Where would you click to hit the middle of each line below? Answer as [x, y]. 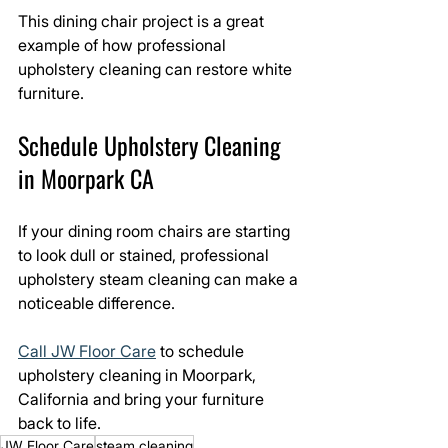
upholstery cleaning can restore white [157, 69]
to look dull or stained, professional [145, 255]
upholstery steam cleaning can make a [160, 279]
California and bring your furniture [143, 399]
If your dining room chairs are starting [156, 231]
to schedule [202, 351]
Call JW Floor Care [87, 351]
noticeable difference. [96, 303]
